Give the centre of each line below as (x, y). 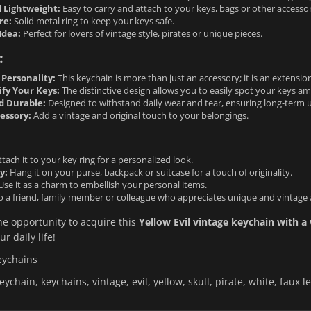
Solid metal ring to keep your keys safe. (93, 20)
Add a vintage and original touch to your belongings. (140, 115)
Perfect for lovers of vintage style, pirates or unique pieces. (141, 33)
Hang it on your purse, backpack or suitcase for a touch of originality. (150, 172)
